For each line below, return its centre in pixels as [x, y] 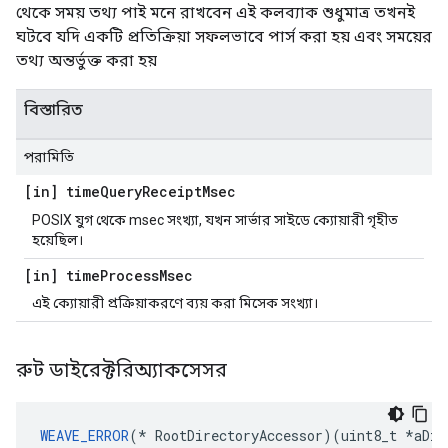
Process [129, 275]
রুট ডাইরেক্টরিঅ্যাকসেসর [124, 370]
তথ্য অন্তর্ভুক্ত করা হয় [86, 60]
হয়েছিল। [57, 240]
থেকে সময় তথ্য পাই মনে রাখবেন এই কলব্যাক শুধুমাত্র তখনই [215, 12]
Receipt [172, 191]
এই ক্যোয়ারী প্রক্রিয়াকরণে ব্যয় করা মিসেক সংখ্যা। [175, 303]
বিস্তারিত [53, 109]
